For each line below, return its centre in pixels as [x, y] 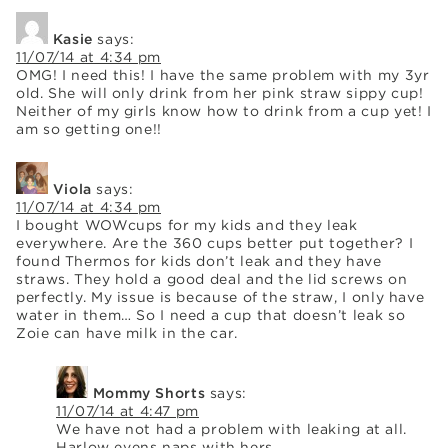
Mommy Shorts [149, 392]
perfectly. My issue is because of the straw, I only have [220, 296]
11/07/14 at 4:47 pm [127, 410]
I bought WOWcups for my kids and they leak [187, 224]
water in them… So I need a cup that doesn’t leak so [211, 314]
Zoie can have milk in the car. [127, 332]
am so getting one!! [89, 128]
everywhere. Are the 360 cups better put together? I [215, 242]
